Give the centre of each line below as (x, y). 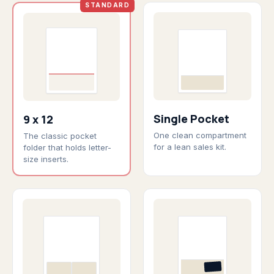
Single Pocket (191, 119)
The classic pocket (60, 136)
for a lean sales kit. (190, 147)
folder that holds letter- (67, 147)
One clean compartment (200, 135)
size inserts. (46, 159)
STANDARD (107, 5)
